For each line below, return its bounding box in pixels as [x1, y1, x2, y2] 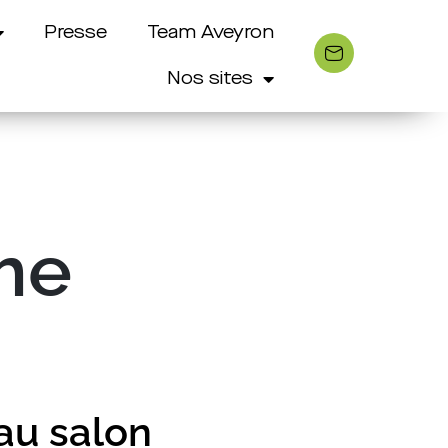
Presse [44, 24, 108, 42]
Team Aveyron [147, 24, 275, 42]
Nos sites [167, 70, 254, 88]
